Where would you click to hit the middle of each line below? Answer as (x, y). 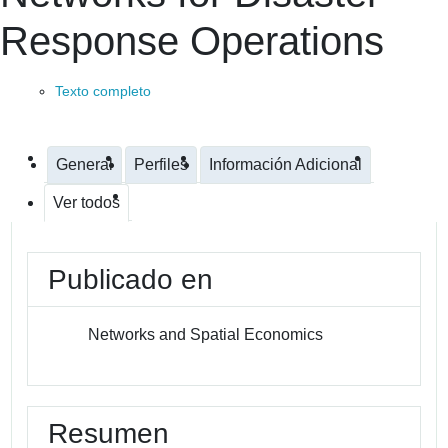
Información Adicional (285, 164)
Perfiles (161, 164)
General (84, 164)
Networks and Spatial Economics (206, 334)
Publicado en (131, 279)
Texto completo (103, 90)
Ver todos (86, 202)
